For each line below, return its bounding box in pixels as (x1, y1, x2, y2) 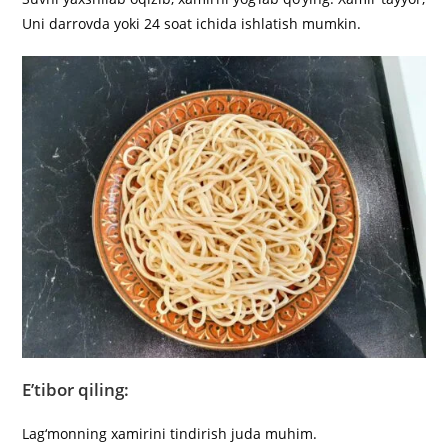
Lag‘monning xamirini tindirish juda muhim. (22, 424, 318, 444)
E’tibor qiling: (22, 378, 130, 402)
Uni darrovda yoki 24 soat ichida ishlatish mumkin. (22, 14, 362, 34)
